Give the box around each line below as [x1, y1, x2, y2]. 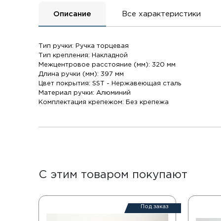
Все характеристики [122, 11, 201, 18]
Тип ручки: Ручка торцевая [38, 43, 129, 49]
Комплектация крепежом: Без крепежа [38, 99, 169, 106]
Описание [53, 11, 92, 18]
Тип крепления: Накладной [38, 52, 128, 59]
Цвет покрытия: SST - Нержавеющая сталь [38, 80, 182, 87]
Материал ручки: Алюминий [38, 90, 131, 96]
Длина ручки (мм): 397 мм [38, 71, 124, 77]
